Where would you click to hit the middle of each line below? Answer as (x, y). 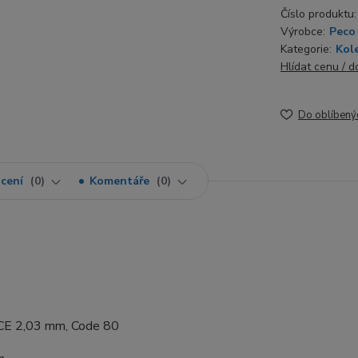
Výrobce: (303, 32)
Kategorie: (306, 49)
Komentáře (121, 181)
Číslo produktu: (318, 14)
